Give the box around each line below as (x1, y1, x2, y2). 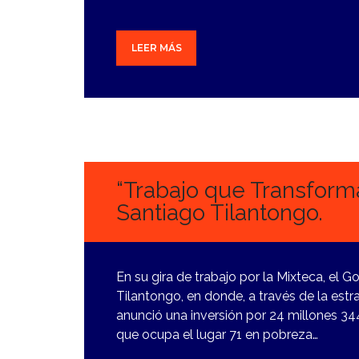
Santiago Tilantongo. (115, 200, 323, 227)
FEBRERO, (97, 130, 148, 143)
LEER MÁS (131, 42, 182, 54)
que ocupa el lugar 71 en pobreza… (116, 327, 318, 343)
